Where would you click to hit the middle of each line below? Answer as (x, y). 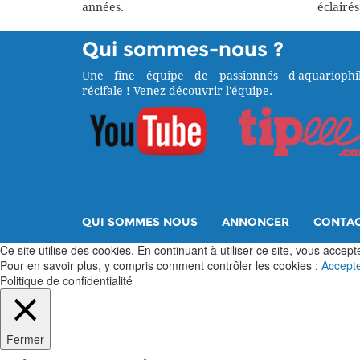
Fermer (25, 340)
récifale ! (108, 92)
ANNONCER (256, 223)
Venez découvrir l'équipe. (203, 92)
